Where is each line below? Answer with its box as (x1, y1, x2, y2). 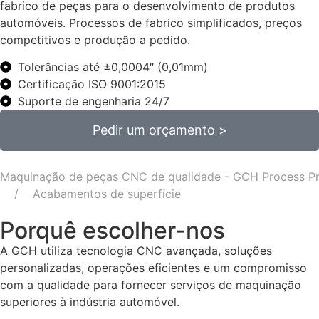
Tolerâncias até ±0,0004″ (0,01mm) (18, 60, 208, 75)
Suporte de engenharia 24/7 (18, 94, 169, 109)
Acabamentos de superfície (33, 187, 181, 202)
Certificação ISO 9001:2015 (18, 77, 166, 92)
